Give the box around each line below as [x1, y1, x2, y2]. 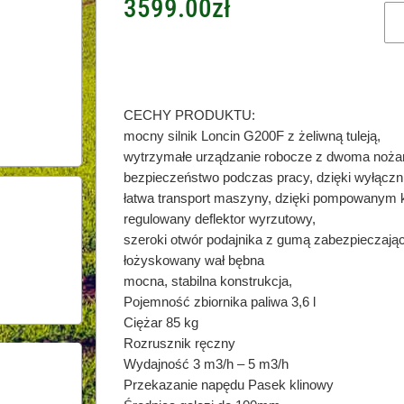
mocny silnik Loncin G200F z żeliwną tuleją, [123, 128, 381, 144]
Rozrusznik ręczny [123, 335, 235, 352]
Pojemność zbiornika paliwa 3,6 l [123, 294, 316, 310]
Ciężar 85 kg [123, 315, 198, 331]
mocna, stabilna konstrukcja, [123, 273, 292, 289]
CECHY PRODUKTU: [123, 107, 255, 124]
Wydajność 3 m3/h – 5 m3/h [123, 356, 289, 372]
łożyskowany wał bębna [123, 252, 264, 269]
